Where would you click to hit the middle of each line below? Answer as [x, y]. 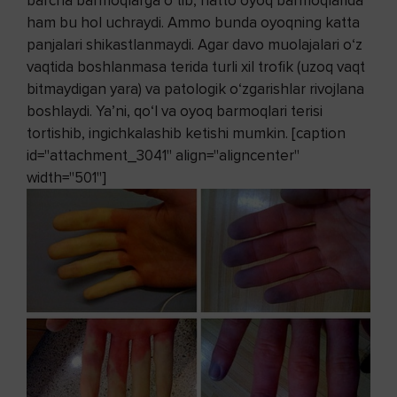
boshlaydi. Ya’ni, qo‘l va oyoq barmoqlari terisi [175, 111]
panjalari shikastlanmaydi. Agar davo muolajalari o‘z [195, 44]
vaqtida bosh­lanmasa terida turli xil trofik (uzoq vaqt [196, 66]
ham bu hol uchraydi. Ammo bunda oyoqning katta [193, 22]
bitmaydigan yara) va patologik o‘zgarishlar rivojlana [195, 89]
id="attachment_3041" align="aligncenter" [163, 155]
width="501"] [66, 177]
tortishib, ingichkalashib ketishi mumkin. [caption [186, 133]
